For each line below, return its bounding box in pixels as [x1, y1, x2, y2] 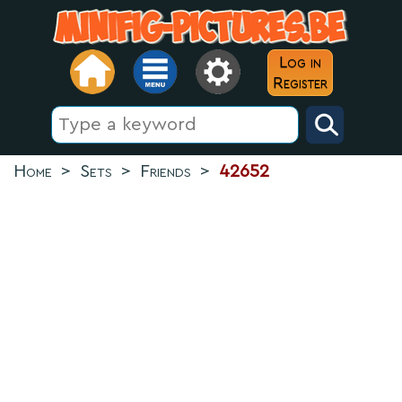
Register [272, 74, 328, 91]
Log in [278, 54, 321, 70]
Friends [140, 162, 191, 180]
